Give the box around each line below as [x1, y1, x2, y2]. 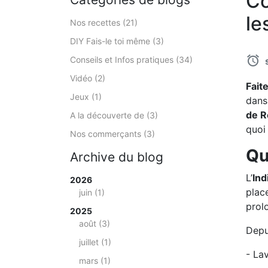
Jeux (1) [70, 92, 102, 102]
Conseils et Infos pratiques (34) [70, 54, 193, 65]
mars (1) [79, 255, 111, 266]
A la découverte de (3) [70, 110, 158, 120]
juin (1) [79, 187, 105, 197]
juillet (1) [79, 237, 111, 247]
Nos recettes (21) [70, 17, 138, 28]
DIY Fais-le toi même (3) [70, 36, 164, 46]
